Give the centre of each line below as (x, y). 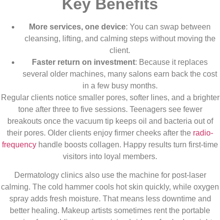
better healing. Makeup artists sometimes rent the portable (110, 210)
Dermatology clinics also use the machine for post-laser (110, 175)
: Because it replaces (171, 62)
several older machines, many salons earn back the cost (120, 74)
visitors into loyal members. (110, 156)
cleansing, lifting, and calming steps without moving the (120, 38)
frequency (19, 144)
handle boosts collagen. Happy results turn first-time (127, 144)
